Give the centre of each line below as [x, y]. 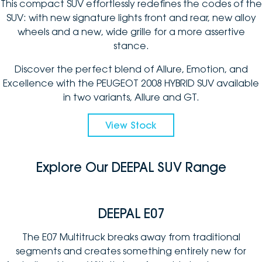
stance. [131, 45]
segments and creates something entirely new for [131, 251]
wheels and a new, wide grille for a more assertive [131, 31]
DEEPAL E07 [131, 213]
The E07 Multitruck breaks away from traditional [131, 237]
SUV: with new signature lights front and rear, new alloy [131, 17]
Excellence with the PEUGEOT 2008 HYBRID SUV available [131, 83]
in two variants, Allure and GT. [131, 97]
